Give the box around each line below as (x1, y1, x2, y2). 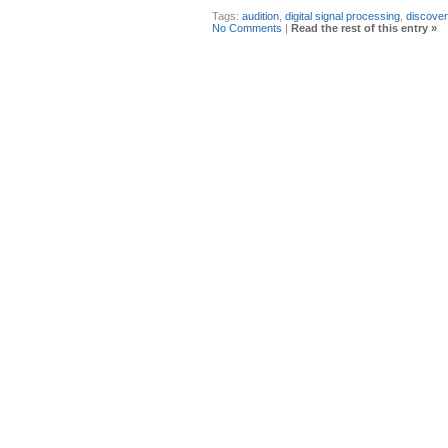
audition (242, 9, 279, 22)
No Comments (212, 21, 282, 34)
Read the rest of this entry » (291, 21, 437, 34)
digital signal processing (285, 9, 400, 22)
